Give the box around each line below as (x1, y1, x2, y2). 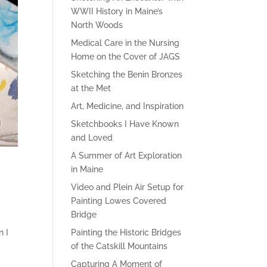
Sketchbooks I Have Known (71, 119, 179, 129)
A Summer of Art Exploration (71, 151, 182, 160)
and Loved (71, 133, 113, 142)
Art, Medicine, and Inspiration (71, 101, 184, 111)
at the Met (71, 83, 111, 93)
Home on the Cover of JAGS (71, 52, 181, 61)
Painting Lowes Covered (71, 196, 167, 206)
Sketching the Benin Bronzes (71, 70, 183, 79)
